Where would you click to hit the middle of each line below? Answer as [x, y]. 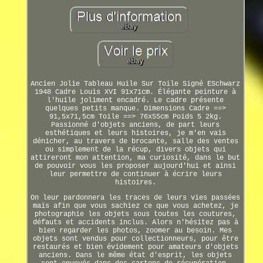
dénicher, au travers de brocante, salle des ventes [135, 141]
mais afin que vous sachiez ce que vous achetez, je [135, 206]
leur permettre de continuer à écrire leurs [135, 174]
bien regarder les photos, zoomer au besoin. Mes [136, 230]
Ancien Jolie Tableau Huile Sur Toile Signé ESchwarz [136, 84]
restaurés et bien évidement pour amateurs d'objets [135, 247]
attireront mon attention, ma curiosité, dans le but [136, 158]
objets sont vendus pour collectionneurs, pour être [135, 239]
